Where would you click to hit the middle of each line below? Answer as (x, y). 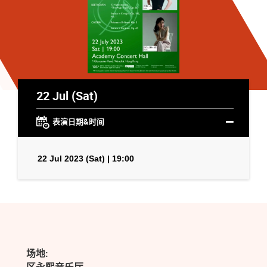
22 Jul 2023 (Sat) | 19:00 (86, 158)
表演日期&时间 (78, 122)
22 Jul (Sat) (67, 95)
